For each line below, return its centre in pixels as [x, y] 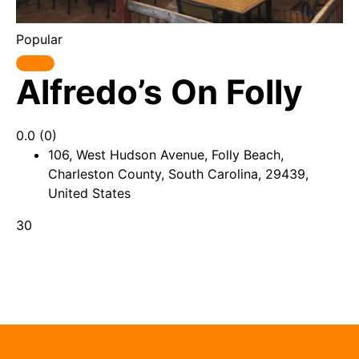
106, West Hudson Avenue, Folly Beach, [166, 155]
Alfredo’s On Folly [159, 92]
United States [89, 193]
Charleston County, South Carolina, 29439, [178, 174]
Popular [39, 39]
